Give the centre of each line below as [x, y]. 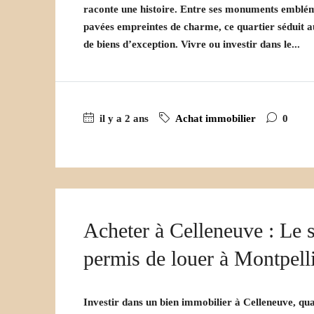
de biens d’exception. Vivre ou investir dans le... [192, 45]
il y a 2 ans [123, 119]
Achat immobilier [216, 119]
